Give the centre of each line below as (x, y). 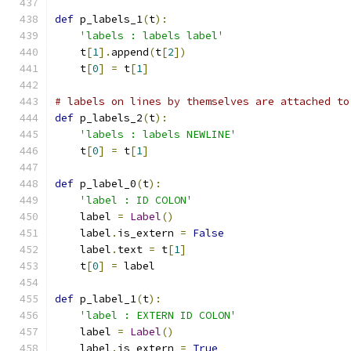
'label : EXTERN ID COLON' (158, 315)
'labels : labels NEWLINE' (158, 134)
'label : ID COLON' (136, 200)
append (130, 52)
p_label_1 (105, 299)
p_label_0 (105, 184)
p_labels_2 (108, 118)
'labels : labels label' (152, 36)
